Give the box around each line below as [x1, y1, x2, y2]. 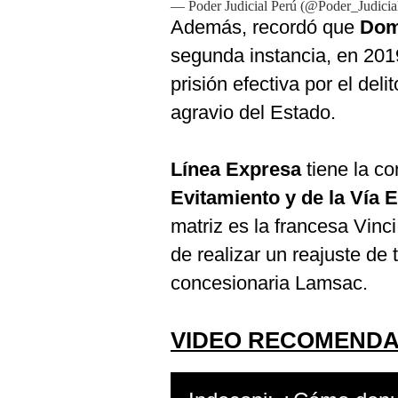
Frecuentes [20, 53, 89, 68]
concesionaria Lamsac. [171, 272, 368, 294]
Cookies [20, 10, 70, 24]
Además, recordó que [171, 16, 360, 38]
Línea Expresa [171, 158, 301, 180]
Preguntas [20, 39, 83, 53]
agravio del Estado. [171, 101, 336, 123]
